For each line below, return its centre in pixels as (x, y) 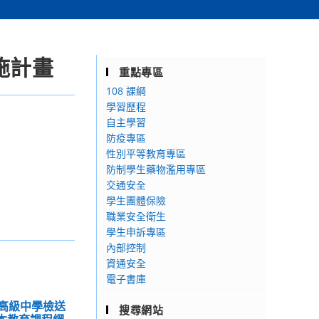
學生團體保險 (136, 200)
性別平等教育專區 (146, 153)
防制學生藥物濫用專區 (156, 169)
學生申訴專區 (136, 232)
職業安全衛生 (136, 216)
